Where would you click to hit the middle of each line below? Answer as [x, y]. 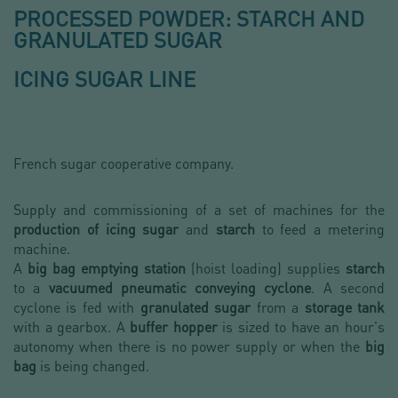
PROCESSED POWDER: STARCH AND [189, 19]
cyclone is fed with [77, 307]
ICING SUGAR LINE [104, 79]
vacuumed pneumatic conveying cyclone [180, 288]
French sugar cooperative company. [123, 163]
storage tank [345, 307]
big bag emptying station [109, 268]
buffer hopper [174, 327]
